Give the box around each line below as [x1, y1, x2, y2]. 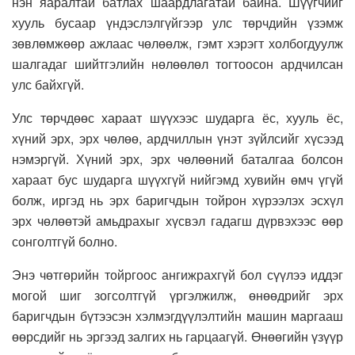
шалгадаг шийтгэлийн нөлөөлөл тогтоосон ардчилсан [12, 54, 343, 73]
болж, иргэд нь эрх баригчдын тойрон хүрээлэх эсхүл [12, 190, 343, 209]
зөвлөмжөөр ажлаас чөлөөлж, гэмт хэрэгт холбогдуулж [12, 33, 343, 52]
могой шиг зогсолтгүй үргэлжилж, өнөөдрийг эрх [12, 285, 343, 304]
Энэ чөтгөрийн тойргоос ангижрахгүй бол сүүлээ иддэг [12, 265, 343, 284]
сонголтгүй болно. [12, 231, 117, 250]
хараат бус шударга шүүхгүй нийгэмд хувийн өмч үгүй [12, 170, 343, 189]
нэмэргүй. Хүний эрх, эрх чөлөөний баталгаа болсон [12, 149, 343, 168]
